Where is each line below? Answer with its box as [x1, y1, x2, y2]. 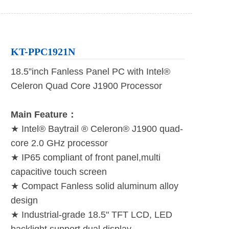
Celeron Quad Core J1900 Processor [11, 81, 162, 91]
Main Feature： [11, 109, 77, 120]
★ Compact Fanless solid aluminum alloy [11, 181, 178, 191]
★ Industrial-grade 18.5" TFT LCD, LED [11, 210, 172, 220]
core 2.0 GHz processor [11, 138, 108, 148]
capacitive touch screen [11, 167, 107, 177]
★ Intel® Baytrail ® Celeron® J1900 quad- [11, 124, 183, 134]
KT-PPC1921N [11, 46, 75, 57]
